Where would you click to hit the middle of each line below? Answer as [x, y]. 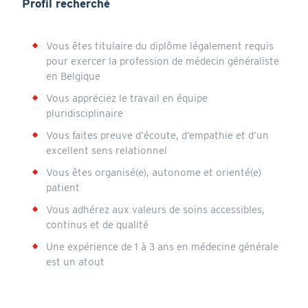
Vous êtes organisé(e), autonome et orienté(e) [153, 172]
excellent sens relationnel [106, 150]
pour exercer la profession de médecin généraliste [162, 61]
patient [63, 187]
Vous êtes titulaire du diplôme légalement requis [159, 46]
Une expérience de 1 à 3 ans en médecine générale [162, 246]
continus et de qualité [97, 224]
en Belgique [73, 76]
